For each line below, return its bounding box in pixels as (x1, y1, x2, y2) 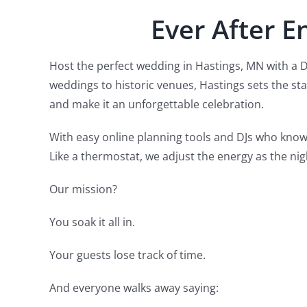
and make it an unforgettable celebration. (49, 97, 264, 112)
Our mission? (49, 182, 117, 197)
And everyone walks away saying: (49, 280, 219, 295)
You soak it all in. (49, 214, 135, 230)
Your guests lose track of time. (49, 247, 206, 262)
